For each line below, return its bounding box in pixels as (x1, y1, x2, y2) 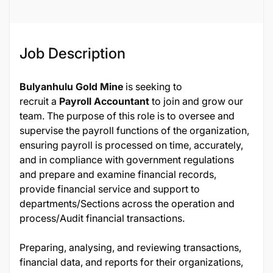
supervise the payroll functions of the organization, (19, 124, 249, 136)
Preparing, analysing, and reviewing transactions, (19, 241, 241, 253)
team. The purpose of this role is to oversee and (19, 110, 235, 122)
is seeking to (126, 80, 182, 93)
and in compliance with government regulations (19, 154, 234, 166)
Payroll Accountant (57, 95, 152, 107)
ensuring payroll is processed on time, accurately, (19, 139, 243, 151)
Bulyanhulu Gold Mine (19, 80, 126, 93)
